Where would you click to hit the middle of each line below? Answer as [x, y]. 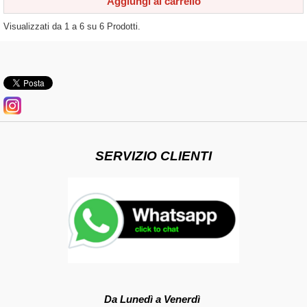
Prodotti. [122, 26]
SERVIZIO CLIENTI [153, 156]
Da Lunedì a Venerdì [153, 299]
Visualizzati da [34, 26]
